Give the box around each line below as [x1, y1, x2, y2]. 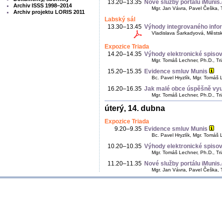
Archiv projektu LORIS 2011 [13, 9, 85, 15]
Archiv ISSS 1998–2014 [13, 2, 72, 8]
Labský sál [105, 16, 135, 23]
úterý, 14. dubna [105, 104, 165, 113]
